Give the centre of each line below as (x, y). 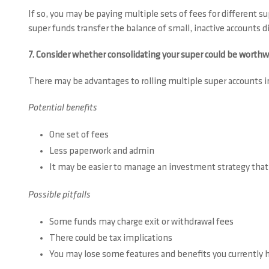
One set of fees (79, 135)
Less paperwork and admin (102, 151)
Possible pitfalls (59, 195)
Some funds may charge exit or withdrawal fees (141, 222)
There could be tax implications (111, 238)
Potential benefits (63, 108)
